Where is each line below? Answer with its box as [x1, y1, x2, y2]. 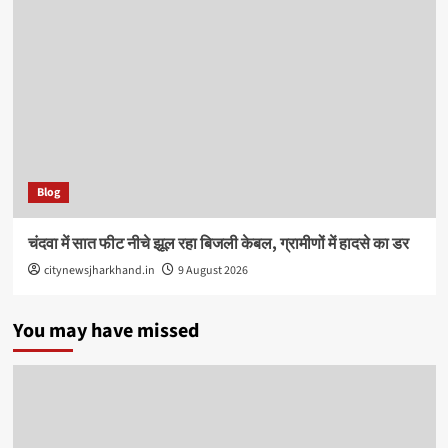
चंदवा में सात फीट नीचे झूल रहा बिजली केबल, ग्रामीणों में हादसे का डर [27, 233, 409, 256]
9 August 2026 [177, 262, 248, 280]
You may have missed [12, 317, 199, 346]
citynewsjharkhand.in [43, 262, 155, 280]
